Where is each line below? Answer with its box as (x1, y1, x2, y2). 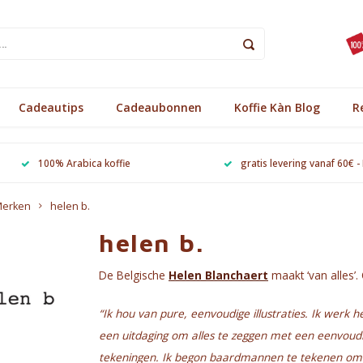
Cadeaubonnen (116, 99, 202, 115)
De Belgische (99, 267, 169, 283)
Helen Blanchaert (169, 267, 268, 283)
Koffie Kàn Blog (234, 99, 320, 115)
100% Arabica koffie (38, 156, 130, 169)
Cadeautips (19, 99, 83, 115)
